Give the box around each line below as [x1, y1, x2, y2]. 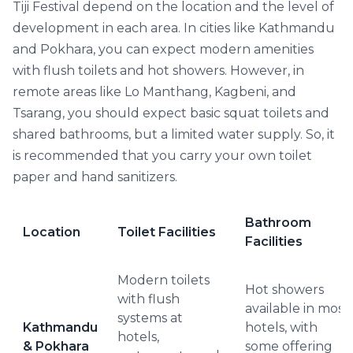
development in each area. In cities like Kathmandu [13, 20, 335, 35]
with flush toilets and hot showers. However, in [13, 63, 304, 78]
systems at [117, 310, 183, 325]
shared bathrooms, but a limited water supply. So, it [13, 127, 335, 142]
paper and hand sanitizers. [13, 169, 177, 184]
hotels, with [245, 320, 318, 335]
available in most [245, 301, 349, 316]
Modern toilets [117, 273, 210, 288]
